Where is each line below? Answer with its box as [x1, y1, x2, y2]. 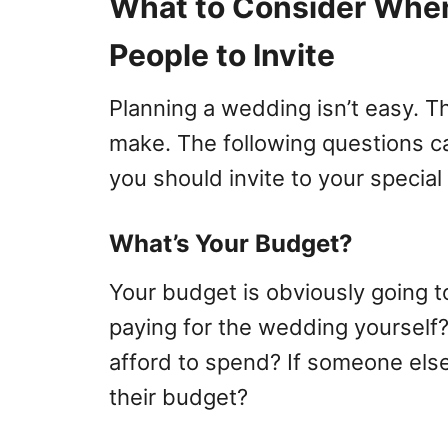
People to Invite [109, 37, 335, 73]
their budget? [109, 384, 248, 410]
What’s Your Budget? [109, 229, 353, 258]
